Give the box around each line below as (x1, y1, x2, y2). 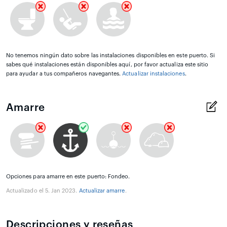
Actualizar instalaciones (122, 70, 185, 77)
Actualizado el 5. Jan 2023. (6, 187, 79, 194)
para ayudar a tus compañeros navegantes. (6, 70, 123, 77)
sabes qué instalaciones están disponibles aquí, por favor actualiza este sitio (6, 61, 209, 67)
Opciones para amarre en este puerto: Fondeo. (6, 173, 130, 179)
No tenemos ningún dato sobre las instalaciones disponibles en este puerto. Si (6, 52, 215, 58)
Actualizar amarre (79, 187, 125, 194)
